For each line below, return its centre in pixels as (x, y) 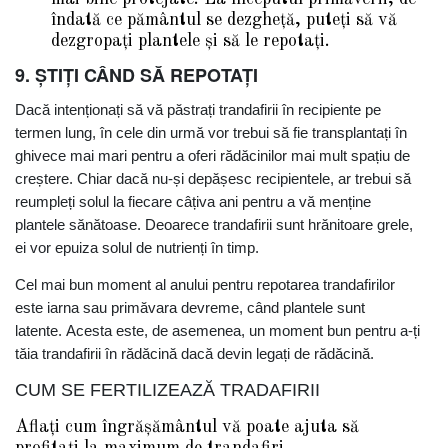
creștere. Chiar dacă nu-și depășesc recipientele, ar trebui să (213, 178)
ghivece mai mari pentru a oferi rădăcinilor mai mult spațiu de (212, 155)
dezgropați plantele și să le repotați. (190, 40)
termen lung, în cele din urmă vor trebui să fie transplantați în (211, 132)
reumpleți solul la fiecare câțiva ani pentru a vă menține (193, 201)
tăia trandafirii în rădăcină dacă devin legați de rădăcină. (194, 353)
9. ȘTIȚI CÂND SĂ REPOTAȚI (136, 74)
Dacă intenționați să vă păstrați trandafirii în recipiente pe (198, 109)
